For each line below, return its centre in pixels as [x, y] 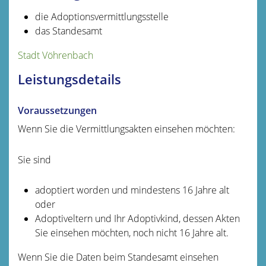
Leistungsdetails [69, 79]
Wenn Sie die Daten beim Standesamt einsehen [118, 257]
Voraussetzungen [57, 110]
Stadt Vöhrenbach [56, 55]
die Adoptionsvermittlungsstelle [102, 16]
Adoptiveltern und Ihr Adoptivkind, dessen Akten [137, 218]
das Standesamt [68, 31]
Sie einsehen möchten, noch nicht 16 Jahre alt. [132, 232]
